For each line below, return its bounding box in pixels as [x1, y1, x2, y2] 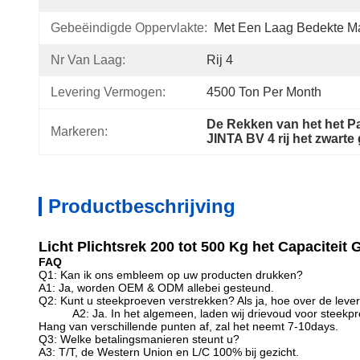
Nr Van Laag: [51, 53, 125, 67]
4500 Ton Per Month [207, 85, 321, 99]
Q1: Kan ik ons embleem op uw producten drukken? [39, 268, 303, 281]
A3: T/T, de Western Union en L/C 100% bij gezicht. [39, 346, 299, 358]
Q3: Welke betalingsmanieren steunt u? [39, 333, 239, 346]
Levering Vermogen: [51, 85, 166, 99]
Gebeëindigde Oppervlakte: [51, 21, 207, 35]
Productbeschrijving [48, 195, 235, 217]
